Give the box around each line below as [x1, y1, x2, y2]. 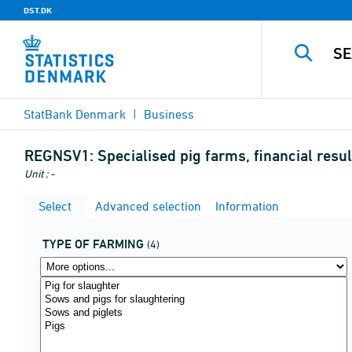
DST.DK [24, 5, 52, 16]
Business [144, 107, 194, 121]
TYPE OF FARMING [42, 236, 144, 251]
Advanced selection [92, 199, 201, 213]
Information [212, 199, 279, 213]
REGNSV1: [24, 146, 93, 165]
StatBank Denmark [24, 107, 126, 121]
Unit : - [24, 167, 54, 180]
